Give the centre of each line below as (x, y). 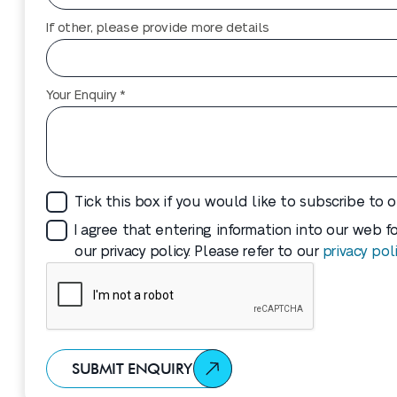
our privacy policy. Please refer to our (198, 252)
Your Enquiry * (86, 95)
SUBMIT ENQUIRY (132, 369)
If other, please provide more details (158, 28)
